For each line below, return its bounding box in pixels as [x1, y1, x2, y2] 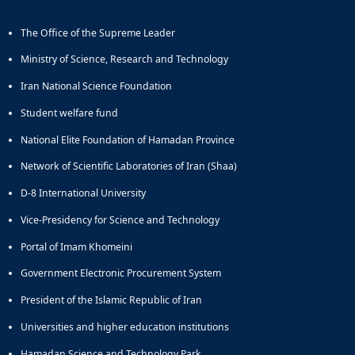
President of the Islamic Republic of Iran [21, 293, 202, 307]
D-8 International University [21, 186, 146, 200]
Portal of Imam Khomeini [21, 239, 132, 254]
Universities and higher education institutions [21, 319, 229, 334]
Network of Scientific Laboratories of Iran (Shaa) [21, 159, 237, 174]
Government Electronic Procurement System [21, 266, 221, 281]
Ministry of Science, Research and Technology [21, 52, 228, 67]
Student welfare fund [21, 105, 118, 120]
